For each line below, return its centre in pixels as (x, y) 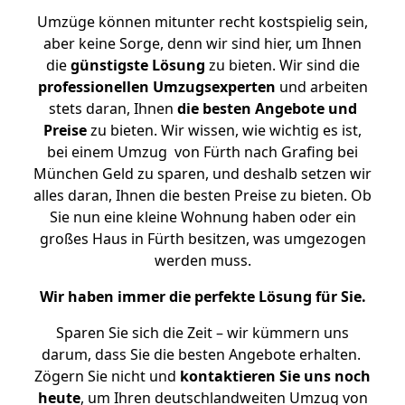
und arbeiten (321, 87)
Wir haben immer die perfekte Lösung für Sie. (202, 297)
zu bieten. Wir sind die (282, 65)
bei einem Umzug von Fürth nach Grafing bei (202, 152)
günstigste (109, 65)
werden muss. (202, 260)
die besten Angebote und (267, 108)
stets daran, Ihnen (113, 108)
